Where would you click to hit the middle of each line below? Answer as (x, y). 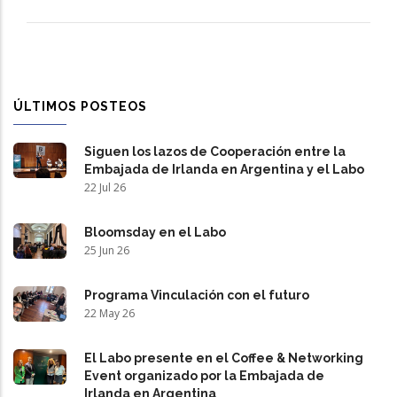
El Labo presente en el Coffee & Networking (224, 358)
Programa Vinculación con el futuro (197, 295)
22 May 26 (109, 313)
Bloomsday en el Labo (155, 232)
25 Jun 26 (107, 250)
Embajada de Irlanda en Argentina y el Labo (224, 169)
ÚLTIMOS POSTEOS (80, 106)
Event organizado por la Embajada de (204, 375)
